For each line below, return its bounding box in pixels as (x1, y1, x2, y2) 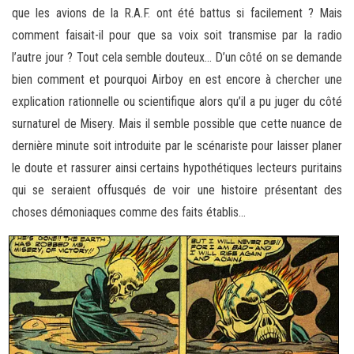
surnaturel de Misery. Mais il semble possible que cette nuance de (12, 115, 342, 131)
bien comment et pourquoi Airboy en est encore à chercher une (12, 71, 342, 87)
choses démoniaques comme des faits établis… (12, 204, 246, 220)
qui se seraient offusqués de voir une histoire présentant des (12, 182, 342, 198)
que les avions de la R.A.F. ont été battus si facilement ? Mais (12, 5, 342, 21)
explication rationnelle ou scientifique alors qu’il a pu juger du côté (12, 93, 342, 109)
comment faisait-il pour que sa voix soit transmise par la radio (12, 27, 342, 43)
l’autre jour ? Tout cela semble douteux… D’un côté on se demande (12, 49, 342, 65)
